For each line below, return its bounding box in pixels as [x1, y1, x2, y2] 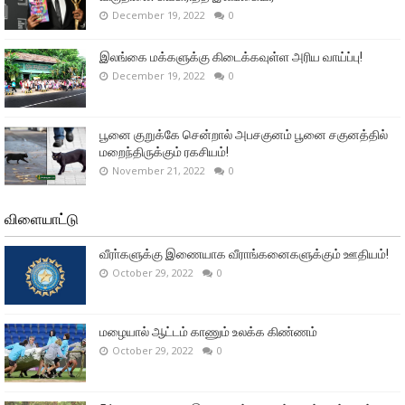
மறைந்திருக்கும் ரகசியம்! [99, 144, 229, 159]
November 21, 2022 [112, 163, 205, 177]
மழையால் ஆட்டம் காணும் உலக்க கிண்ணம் [99, 324, 317, 339]
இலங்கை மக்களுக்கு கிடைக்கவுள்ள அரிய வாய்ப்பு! [99, 49, 363, 64]
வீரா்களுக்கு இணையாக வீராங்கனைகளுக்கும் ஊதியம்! [99, 246, 389, 261]
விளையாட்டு [5, 210, 79, 228]
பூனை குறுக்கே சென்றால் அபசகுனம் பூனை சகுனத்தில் [99, 127, 388, 142]
